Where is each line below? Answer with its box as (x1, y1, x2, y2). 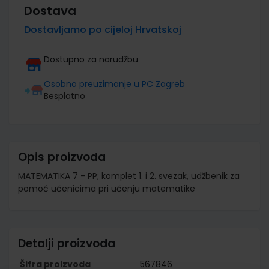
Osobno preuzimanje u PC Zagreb (44, 77, 185, 90)
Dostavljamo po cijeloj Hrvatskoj (24, 22, 181, 37)
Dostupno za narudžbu (44, 53, 138, 65)
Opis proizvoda (18, 148, 106, 165)
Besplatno (44, 89, 85, 102)
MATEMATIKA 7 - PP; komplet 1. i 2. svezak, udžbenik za (18, 169, 240, 182)
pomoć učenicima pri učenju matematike (18, 182, 195, 195)
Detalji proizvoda (18, 235, 115, 252)
